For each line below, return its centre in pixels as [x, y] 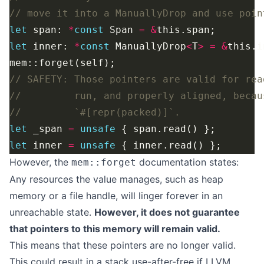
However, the [40, 162]
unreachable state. [52, 212]
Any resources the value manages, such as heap [116, 179]
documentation [171, 162]
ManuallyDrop [148, 46]
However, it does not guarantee [167, 212]
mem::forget [104, 162]
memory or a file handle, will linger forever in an [116, 196]
